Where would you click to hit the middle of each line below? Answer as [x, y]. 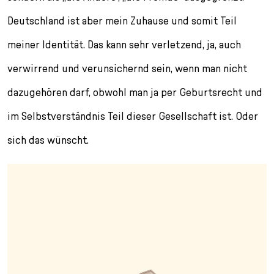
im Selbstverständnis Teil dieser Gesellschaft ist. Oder [133, 116]
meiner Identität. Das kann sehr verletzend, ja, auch [124, 44]
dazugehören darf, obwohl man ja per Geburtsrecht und [135, 92]
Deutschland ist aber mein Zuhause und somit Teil [122, 20]
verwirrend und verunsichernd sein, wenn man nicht [127, 68]
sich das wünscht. [48, 139]
